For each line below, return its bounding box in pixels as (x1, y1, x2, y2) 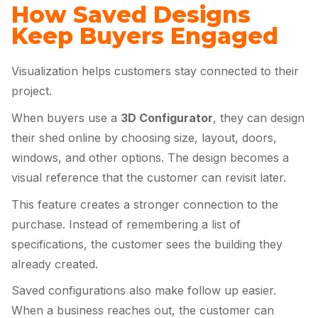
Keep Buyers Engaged (11, 22, 278, 50)
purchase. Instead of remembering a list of (11, 216, 241, 231)
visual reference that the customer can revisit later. (11, 170, 286, 185)
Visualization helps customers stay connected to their (11, 64, 299, 79)
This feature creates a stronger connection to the (11, 197, 278, 212)
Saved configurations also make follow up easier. (11, 283, 276, 298)
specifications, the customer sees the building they (11, 236, 283, 251)
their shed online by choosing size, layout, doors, (11, 131, 277, 146)
